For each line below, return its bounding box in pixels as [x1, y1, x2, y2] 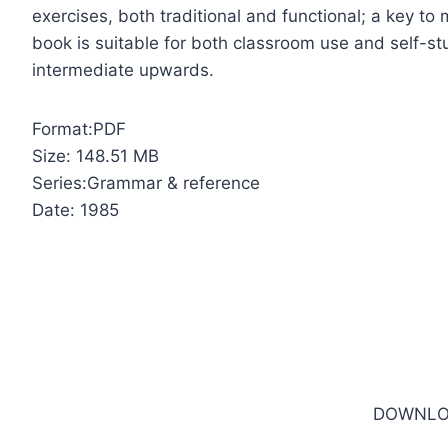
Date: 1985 [32, 200, 120, 221]
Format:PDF [32, 119, 127, 140]
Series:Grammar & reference [32, 173, 261, 194]
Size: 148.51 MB [32, 146, 160, 167]
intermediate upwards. [32, 60, 215, 81]
